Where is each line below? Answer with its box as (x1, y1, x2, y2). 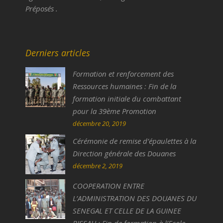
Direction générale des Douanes (72, 148, 176, 159)
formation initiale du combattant (72, 94, 181, 104)
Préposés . (25, 3, 58, 14)
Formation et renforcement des (72, 69, 174, 79)
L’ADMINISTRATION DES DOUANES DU (72, 193, 197, 204)
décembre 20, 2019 (72, 119, 126, 128)
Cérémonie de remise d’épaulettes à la (72, 136, 196, 146)
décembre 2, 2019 (72, 161, 122, 171)
